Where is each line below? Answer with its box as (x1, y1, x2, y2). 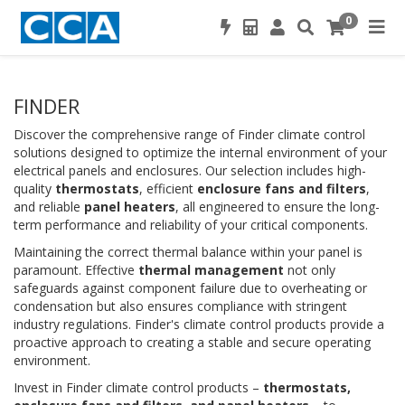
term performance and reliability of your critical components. (14, 216, 368, 233)
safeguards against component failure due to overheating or (14, 279, 367, 297)
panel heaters (84, 198, 175, 215)
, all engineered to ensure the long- (175, 198, 380, 215)
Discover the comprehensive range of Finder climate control (14, 126, 365, 143)
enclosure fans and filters (197, 180, 366, 197)
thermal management (138, 261, 284, 278)
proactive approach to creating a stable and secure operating (14, 334, 371, 351)
